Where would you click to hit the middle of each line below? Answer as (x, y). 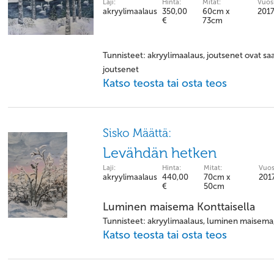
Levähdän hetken (160, 153)
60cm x (216, 11)
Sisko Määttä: (137, 133)
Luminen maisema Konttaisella (179, 207)
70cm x (217, 177)
